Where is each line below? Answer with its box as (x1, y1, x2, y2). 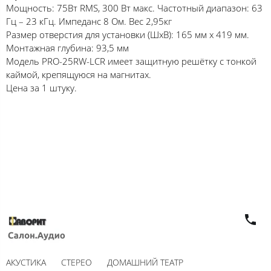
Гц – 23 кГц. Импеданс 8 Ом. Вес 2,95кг (6, 15, 172, 27)
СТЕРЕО (61, 256, 92, 268)
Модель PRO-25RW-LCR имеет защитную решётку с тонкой (6, 54, 256, 67)
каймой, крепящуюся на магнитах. (6, 68, 151, 80)
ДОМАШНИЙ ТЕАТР (107, 256, 183, 268)
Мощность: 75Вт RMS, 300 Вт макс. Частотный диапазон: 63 (6, 1, 263, 14)
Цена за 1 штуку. (6, 81, 77, 94)
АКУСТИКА (6, 256, 46, 268)
